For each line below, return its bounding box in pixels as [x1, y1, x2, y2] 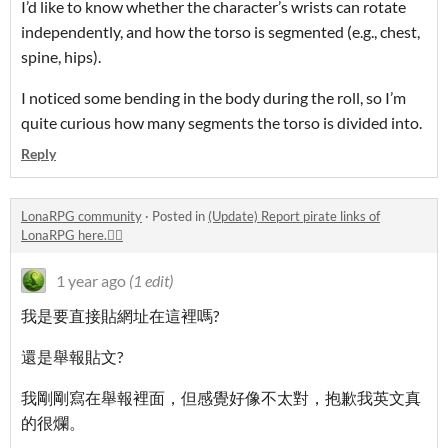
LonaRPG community [21, 208, 142, 224]
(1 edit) [129, 271, 173, 290]
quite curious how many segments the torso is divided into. [21, 113, 422, 132]
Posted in [152, 208, 208, 224]
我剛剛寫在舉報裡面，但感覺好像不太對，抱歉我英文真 [21, 388, 421, 407]
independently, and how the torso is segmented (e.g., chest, [21, 22, 420, 41]
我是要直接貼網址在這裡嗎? [21, 306, 219, 325]
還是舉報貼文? [21, 347, 123, 366]
